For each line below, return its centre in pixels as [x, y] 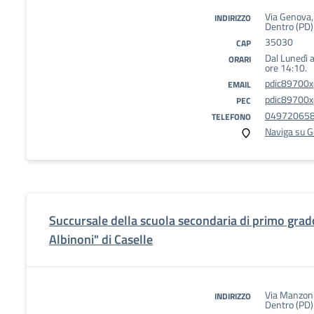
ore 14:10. [286, 68]
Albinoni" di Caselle [101, 239]
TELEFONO [231, 117]
